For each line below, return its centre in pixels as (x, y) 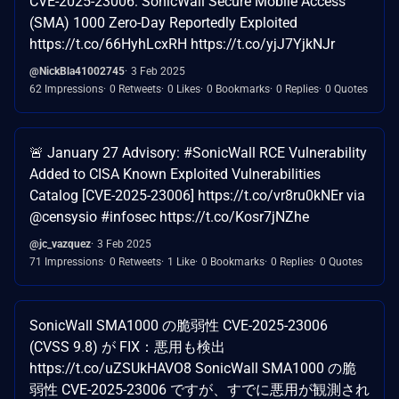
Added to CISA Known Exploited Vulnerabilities (175, 174)
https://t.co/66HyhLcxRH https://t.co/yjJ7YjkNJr (182, 44)
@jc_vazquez (60, 244)
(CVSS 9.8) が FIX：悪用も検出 (127, 346)
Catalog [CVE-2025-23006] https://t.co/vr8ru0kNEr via (197, 195)
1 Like (181, 261)
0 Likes (184, 89)
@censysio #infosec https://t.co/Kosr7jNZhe (169, 216)
